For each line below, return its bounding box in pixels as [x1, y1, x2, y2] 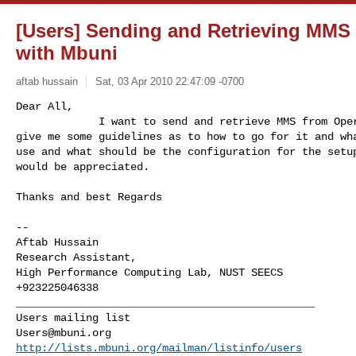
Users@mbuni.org [16, 326, 111, 339]
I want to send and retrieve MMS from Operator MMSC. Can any [16, 114, 99, 128]
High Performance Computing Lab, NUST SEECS [16, 265, 283, 279]
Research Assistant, [16, 250, 137, 264]
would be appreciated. [16, 160, 149, 173]
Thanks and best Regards [16, 190, 162, 203]
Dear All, [16, 99, 73, 113]
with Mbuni [16, 42, 118, 64]
